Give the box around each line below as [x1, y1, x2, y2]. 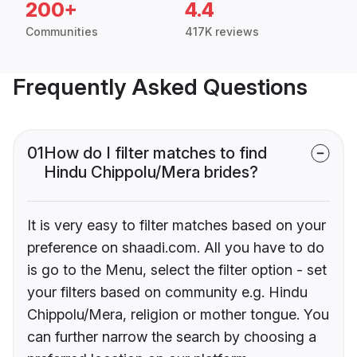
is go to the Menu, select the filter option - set [27, 261, 327, 279]
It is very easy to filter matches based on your [27, 217, 326, 234]
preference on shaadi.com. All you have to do [27, 239, 324, 257]
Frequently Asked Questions [13, 73, 308, 101]
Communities [25, 25, 98, 39]
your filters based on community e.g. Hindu [27, 284, 308, 301]
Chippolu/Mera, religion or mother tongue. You [27, 306, 329, 324]
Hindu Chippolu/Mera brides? [44, 163, 258, 182]
